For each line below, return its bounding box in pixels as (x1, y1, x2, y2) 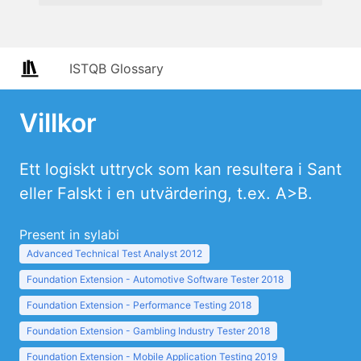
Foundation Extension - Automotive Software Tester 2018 (27, 273, 284, 285)
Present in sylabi (19, 226, 119, 243)
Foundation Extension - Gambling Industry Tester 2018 (27, 325, 270, 337)
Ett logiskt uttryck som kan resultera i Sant (19, 160, 342, 179)
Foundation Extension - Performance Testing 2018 (27, 299, 251, 311)
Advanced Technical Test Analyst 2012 (27, 247, 202, 259)
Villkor (19, 107, 97, 139)
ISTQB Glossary (69, 60, 164, 77)
